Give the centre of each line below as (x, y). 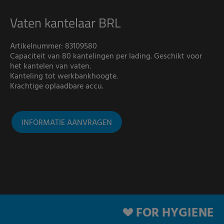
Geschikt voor (178, 57)
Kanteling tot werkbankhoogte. (64, 77)
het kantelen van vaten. (50, 67)
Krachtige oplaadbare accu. (57, 87)
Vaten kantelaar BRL (65, 23)
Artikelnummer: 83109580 (53, 47)
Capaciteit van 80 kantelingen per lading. (82, 57)
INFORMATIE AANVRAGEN (67, 123)
